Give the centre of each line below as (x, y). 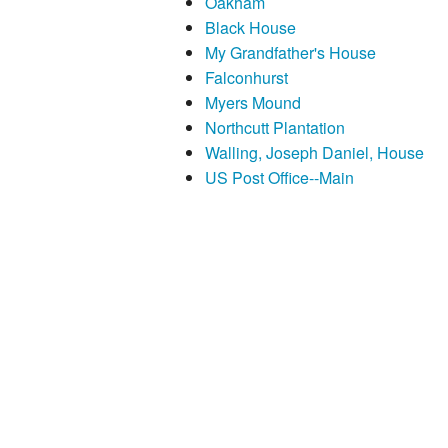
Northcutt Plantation (274, 128)
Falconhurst (246, 78)
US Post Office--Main (279, 178)
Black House (250, 28)
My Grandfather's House (290, 53)
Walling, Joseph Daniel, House (314, 153)
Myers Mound (252, 103)
